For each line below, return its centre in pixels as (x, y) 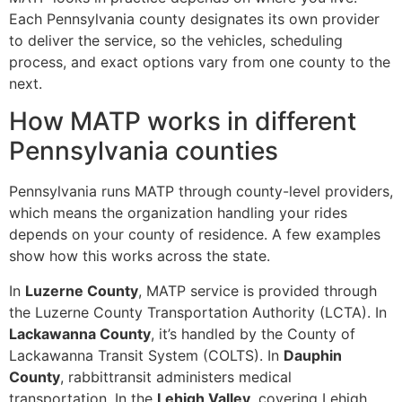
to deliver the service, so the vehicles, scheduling (176, 40)
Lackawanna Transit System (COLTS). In (146, 355)
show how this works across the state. (140, 256)
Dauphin (313, 355)
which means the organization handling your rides (178, 213)
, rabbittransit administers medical (176, 376)
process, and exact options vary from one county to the (200, 61)
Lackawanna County (80, 333)
